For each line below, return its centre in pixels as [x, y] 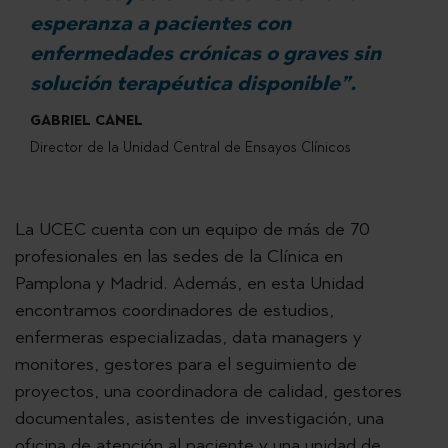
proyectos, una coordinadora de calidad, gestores [208, 391]
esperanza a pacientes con [160, 23]
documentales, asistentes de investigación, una [199, 418]
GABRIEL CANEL [86, 121]
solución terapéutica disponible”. [193, 83]
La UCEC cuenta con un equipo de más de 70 [192, 229]
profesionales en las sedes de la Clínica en [179, 256]
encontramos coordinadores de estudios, [174, 310]
